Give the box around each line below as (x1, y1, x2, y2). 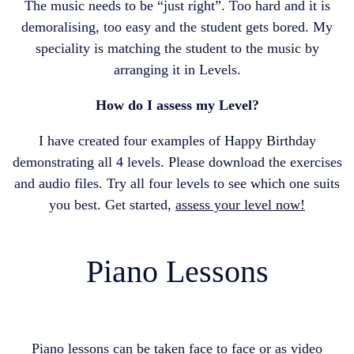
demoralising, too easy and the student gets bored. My (21, 19, 333, 35)
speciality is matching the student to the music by (35, 40, 319, 56)
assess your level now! (175, 197, 305, 213)
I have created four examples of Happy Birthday (38, 133, 316, 149)
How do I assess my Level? (95, 97, 259, 113)
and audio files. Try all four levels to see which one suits (14, 175, 340, 191)
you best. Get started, (49, 197, 175, 213)
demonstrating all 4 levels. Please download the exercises (12, 154, 342, 170)
